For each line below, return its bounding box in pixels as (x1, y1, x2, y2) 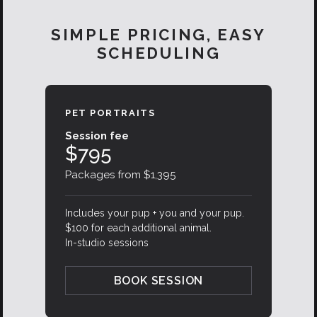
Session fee (65, 129, 129, 143)
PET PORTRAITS (65, 108, 156, 119)
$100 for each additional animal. (65, 222, 212, 234)
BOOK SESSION (113, 274, 204, 288)
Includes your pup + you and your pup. (65, 207, 244, 219)
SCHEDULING (96, 44, 221, 63)
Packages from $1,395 (65, 168, 175, 182)
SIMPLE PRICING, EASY (51, 25, 266, 45)
